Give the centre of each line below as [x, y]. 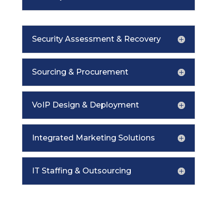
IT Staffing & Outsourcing [81, 170]
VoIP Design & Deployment [85, 105]
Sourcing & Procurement [80, 72]
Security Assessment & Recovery [96, 39]
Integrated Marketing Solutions [93, 138]
